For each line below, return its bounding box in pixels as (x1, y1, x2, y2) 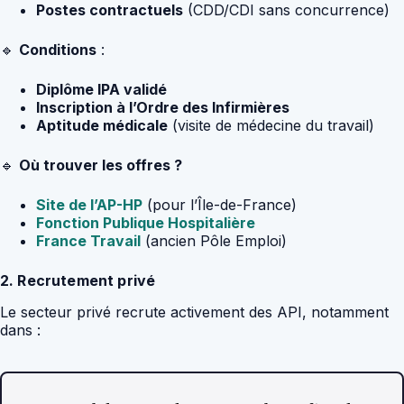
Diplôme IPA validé (36, 79, 167, 98)
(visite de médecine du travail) (168, 115, 374, 134)
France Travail (36, 231, 141, 250)
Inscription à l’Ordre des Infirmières (36, 97, 289, 116)
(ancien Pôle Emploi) (141, 231, 287, 250)
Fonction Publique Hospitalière (36, 213, 255, 232)
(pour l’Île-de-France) (142, 195, 297, 214)
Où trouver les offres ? (19, 155, 182, 174)
